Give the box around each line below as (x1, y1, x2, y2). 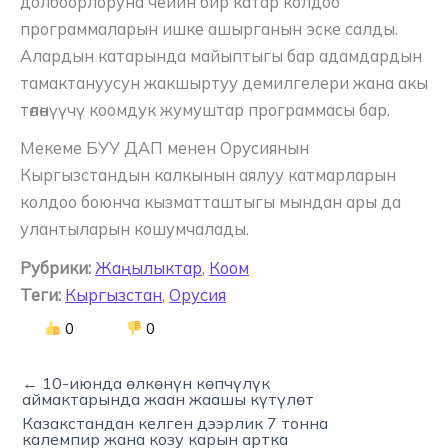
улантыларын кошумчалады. (20, 219, 249, 240)
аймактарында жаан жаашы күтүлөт (22, 388, 314, 409)
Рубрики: (20, 257, 91, 278)
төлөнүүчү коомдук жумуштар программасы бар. (20, 99, 390, 120)
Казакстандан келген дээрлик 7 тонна (22, 412, 328, 433)
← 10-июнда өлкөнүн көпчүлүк (22, 372, 270, 393)
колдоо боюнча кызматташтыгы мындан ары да (20, 192, 401, 213)
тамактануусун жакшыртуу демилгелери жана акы (20, 72, 428, 93)
